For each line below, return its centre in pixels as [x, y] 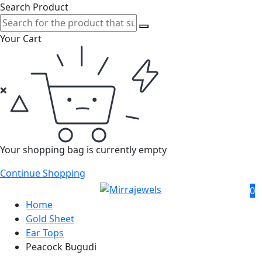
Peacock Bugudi [61, 247]
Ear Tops [45, 233]
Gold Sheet [50, 219]
